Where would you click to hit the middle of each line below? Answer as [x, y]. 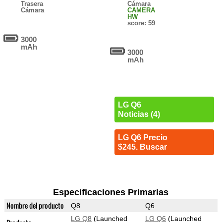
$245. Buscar [142, 147]
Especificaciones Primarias [111, 193]
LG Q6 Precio [142, 138]
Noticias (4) [139, 114]
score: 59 [141, 23]
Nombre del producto [35, 206]
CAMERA [141, 10]
